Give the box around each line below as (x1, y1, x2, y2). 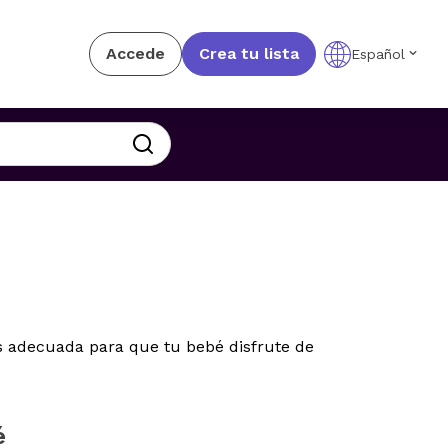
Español (350, 45, 405, 62)
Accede (105, 44, 165, 63)
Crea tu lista (198, 44, 299, 63)
